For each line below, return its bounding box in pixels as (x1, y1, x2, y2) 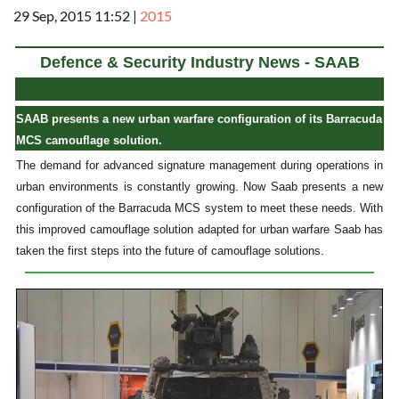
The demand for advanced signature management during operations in (16, 159, 383, 173)
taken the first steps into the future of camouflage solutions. (16, 244, 324, 258)
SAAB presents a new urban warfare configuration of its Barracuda (16, 112, 382, 126)
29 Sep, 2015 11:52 (13, 7, 130, 25)
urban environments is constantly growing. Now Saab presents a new (16, 180, 383, 194)
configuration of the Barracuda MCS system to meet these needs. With (16, 201, 383, 216)
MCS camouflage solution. (16, 134, 162, 148)
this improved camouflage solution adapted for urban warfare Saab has (16, 223, 383, 237)
